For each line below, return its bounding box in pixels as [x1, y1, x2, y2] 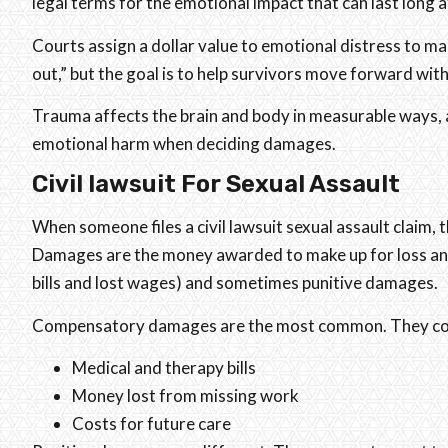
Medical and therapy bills [72, 357, 256, 379]
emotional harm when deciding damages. [32, 132, 336, 154]
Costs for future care [72, 413, 231, 435]
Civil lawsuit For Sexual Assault [32, 170, 400, 199]
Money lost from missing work [72, 385, 299, 407]
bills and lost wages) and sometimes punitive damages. [32, 272, 438, 294]
